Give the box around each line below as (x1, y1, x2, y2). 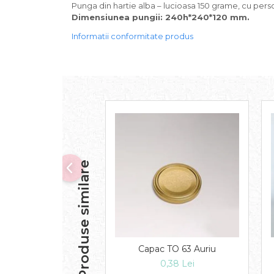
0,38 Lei (160, 258, 194, 269)
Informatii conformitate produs (72, 31, 193, 41)
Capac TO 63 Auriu (138, 243, 216, 254)
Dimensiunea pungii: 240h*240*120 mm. (72, 12, 250, 22)
